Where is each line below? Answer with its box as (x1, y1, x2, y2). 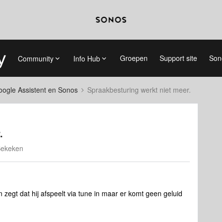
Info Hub (73, 53, 100, 63)
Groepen (119, 53, 148, 63)
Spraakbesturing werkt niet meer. (87, 85, 191, 95)
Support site (159, 53, 197, 63)
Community (17, 53, 54, 63)
